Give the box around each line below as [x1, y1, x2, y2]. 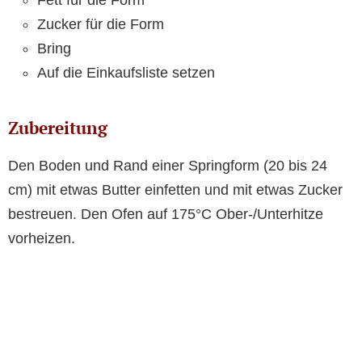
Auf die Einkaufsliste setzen [37, 65, 215, 82]
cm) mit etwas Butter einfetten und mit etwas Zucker [8, 182, 343, 199]
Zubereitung [8, 116, 107, 140]
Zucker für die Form [37, 16, 164, 33]
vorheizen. [8, 230, 75, 247]
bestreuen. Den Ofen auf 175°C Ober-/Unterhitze [8, 206, 323, 223]
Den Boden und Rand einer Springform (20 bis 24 [8, 158, 327, 175]
